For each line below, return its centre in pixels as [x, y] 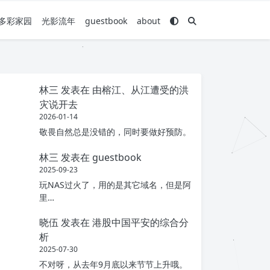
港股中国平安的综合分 [140, 223]
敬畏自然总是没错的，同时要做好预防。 [115, 132]
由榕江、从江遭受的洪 [140, 90]
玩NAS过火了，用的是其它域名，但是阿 [115, 184]
